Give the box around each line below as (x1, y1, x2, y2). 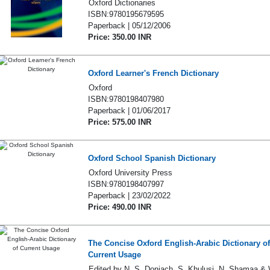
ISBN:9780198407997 (87, 180, 164, 189)
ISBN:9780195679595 (87, 10, 164, 19)
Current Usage (87, 250, 141, 259)
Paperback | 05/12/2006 (87, 21, 171, 30)
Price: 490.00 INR (87, 202, 151, 212)
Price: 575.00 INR (87, 118, 151, 127)
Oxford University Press (88, 168, 172, 177)
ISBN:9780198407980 (87, 95, 164, 104)
